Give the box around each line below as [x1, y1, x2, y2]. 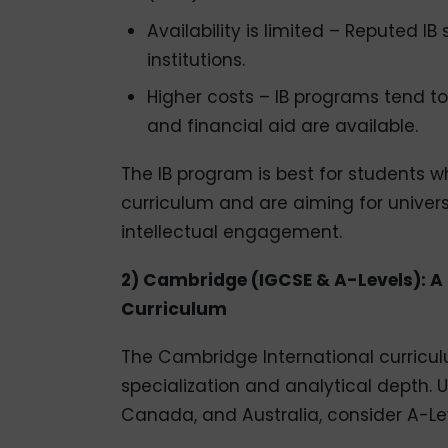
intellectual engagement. [120, 220, 342, 245]
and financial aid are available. [146, 114, 418, 139]
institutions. [146, 47, 245, 72]
